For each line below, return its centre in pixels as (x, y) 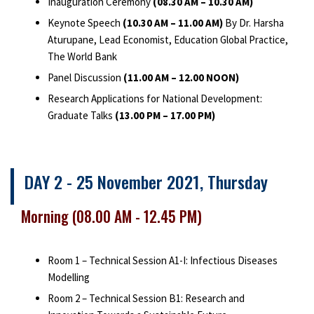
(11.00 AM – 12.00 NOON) (181, 78)
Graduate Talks (80, 116)
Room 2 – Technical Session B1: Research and (146, 299)
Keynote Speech (85, 23)
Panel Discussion (85, 78)
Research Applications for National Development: (155, 99)
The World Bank (82, 57)
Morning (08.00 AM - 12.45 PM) (111, 217)
